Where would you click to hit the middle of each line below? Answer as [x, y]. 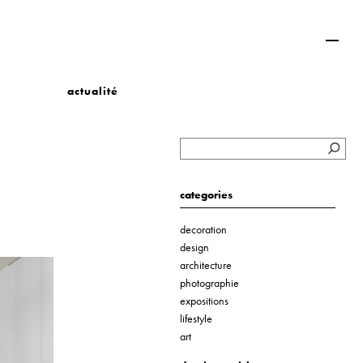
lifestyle [196, 318]
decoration [203, 229]
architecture [205, 265]
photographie [209, 283]
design [194, 247]
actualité [92, 90]
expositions [204, 301]
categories [206, 194]
